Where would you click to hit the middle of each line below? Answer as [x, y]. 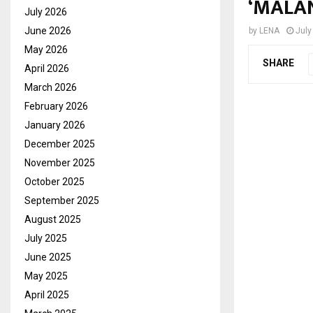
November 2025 [60, 162]
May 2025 [46, 276]
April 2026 [47, 68]
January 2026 [55, 125]
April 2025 [47, 294]
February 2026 [56, 106]
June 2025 [48, 257]
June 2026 [48, 30]
